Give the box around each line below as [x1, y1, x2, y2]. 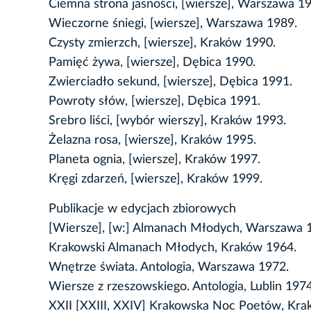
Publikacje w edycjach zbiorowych [49, 203, 236, 216]
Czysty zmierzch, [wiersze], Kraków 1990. [49, 37, 276, 50]
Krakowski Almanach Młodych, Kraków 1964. [49, 242, 296, 255]
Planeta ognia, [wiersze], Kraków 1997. [49, 153, 260, 167]
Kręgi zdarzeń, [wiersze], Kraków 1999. [49, 173, 262, 186]
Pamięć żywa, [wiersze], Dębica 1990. [49, 56, 255, 69]
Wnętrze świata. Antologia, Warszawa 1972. [49, 261, 289, 274]
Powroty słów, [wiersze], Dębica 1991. [49, 95, 260, 108]
